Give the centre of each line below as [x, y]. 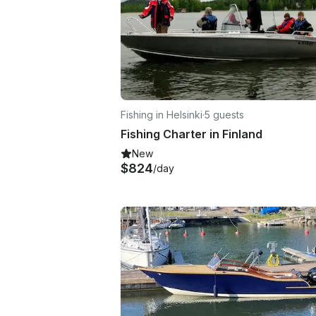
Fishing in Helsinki [162, 114]
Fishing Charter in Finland [192, 134]
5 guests [224, 114]
